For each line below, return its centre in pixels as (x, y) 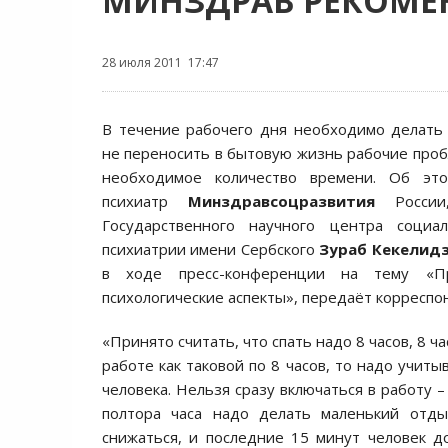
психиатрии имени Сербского (211, 249)
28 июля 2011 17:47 (160, 62)
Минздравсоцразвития (291, 201)
